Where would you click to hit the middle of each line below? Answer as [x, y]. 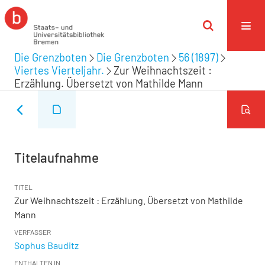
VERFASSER [33, 232]
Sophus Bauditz [46, 245]
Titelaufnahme [56, 157]
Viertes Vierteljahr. [59, 70]
